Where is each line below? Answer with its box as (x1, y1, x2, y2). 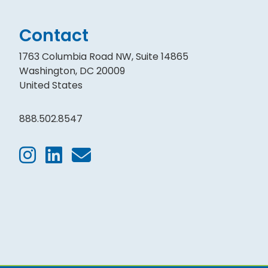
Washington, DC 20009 (19, 64, 125, 78)
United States (19, 78, 83, 93)
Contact (19, 24, 89, 48)
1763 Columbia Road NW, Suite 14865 (19, 50, 188, 64)
